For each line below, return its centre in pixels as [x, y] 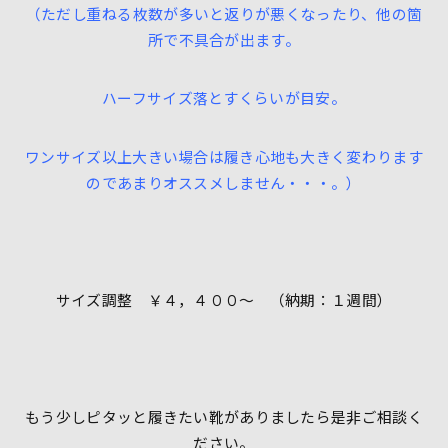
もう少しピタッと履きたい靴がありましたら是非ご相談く [224, 416]
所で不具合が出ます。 [224, 39]
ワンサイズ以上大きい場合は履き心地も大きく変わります [224, 156]
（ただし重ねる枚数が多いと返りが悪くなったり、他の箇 [224, 13]
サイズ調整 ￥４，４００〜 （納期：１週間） [224, 299]
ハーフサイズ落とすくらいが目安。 [224, 98]
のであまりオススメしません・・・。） [224, 182]
